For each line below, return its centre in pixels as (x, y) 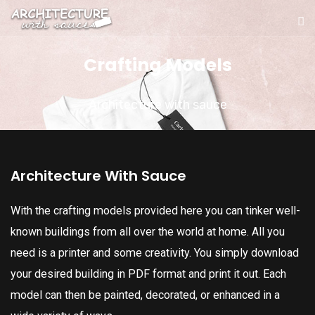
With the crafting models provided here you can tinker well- (155, 211)
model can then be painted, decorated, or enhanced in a (145, 295)
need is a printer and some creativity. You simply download (155, 253)
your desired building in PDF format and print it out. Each (148, 274)
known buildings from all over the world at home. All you (148, 232)
